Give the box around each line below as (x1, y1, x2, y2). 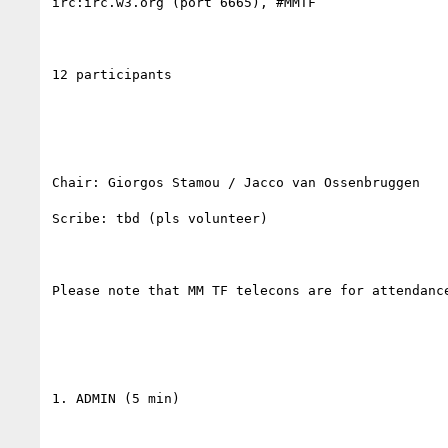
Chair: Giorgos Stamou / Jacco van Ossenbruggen (52, 174, 420, 190)
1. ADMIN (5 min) (52, 390, 180, 406)
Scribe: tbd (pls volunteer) (52, 210, 268, 226)
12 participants (52, 66, 172, 82)
